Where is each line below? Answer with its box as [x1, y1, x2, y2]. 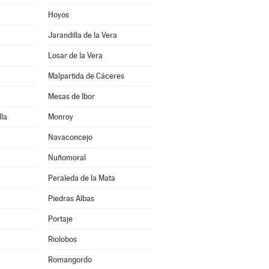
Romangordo [47, 255, 92, 264]
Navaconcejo [47, 133, 92, 142]
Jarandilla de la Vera [47, 31, 117, 40]
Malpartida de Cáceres [47, 71, 124, 80]
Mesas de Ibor [47, 92, 95, 101]
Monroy [47, 112, 73, 121]
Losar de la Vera [47, 51, 103, 60]
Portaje [47, 214, 73, 223]
